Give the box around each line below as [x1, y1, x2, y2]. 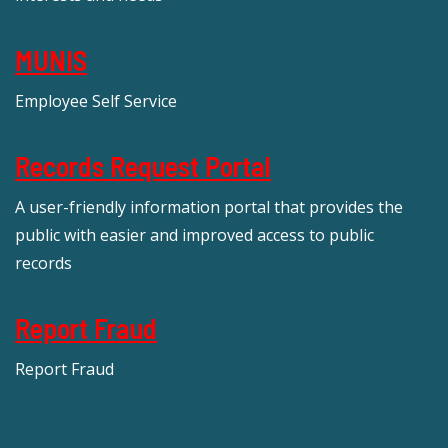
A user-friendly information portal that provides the [15, 195, 403, 218]
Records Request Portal [15, 148, 271, 183]
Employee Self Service [15, 89, 177, 112]
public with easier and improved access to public [15, 223, 374, 246]
